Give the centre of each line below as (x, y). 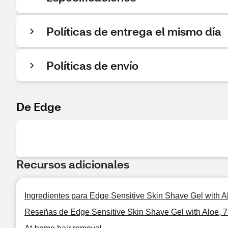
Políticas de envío (92, 65)
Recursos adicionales (73, 164)
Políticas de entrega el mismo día (134, 31)
